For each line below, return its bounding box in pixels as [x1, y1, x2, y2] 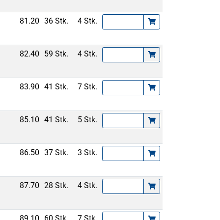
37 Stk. [44, 148, 69, 157]
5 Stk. [78, 115, 98, 124]
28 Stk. [44, 181, 69, 190]
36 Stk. [44, 16, 69, 26]
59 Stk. [44, 49, 69, 58]
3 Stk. [78, 148, 98, 157]
